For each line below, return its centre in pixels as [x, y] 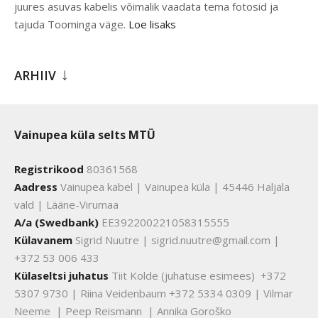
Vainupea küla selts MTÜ [85, 135]
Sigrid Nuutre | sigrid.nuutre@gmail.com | [176, 240]
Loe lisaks [152, 24]
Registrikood [49, 169]
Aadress [36, 187]
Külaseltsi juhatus [61, 276]
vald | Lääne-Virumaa [66, 205]
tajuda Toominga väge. [71, 24]
